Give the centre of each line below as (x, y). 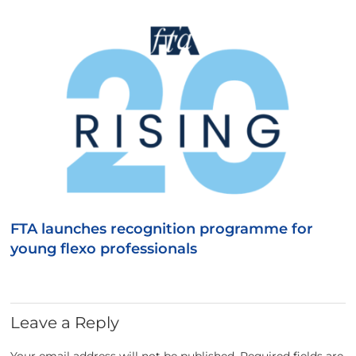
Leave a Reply (65, 322)
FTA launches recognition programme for (162, 228)
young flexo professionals (104, 248)
